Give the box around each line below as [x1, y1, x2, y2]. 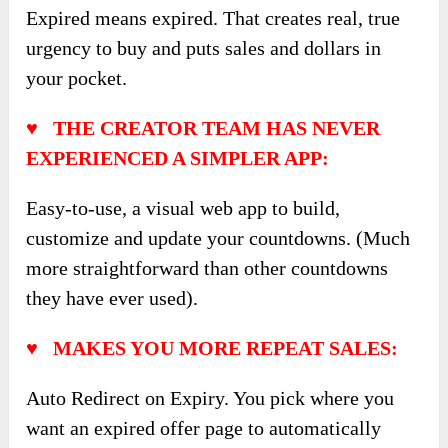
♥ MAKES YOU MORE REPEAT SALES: [26, 336, 399, 359]
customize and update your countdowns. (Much [26, 226, 411, 249]
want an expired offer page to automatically [26, 416, 382, 439]
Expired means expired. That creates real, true [26, 6, 401, 29]
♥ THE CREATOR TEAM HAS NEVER [26, 116, 381, 139]
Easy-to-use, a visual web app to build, [26, 196, 341, 219]
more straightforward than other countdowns [26, 256, 389, 279]
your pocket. [26, 66, 128, 89]
